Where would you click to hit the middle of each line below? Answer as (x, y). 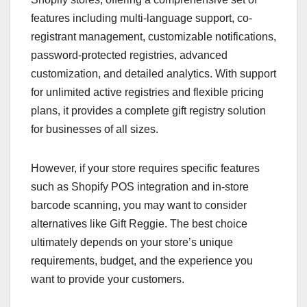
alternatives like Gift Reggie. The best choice (139, 223)
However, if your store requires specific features (145, 168)
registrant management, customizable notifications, (153, 36)
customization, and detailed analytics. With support (153, 73)
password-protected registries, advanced (129, 55)
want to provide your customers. (108, 279)
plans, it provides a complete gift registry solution (148, 110)
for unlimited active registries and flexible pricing (147, 92)
